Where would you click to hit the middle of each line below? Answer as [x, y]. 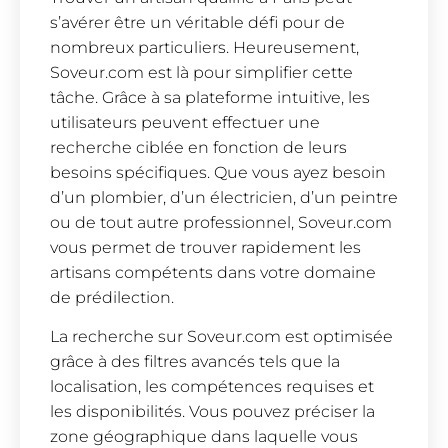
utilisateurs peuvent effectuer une [185, 122]
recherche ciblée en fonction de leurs [198, 147]
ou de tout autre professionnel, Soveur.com [221, 222]
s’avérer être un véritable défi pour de [197, 22]
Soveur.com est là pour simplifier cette [201, 72]
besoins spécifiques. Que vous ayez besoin [218, 172]
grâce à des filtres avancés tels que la [195, 362]
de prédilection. [112, 297]
